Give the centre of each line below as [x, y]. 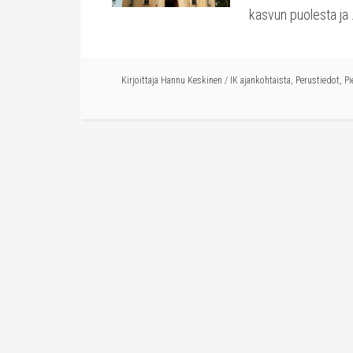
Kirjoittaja [141, 80]
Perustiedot [318, 80]
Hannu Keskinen [191, 80]
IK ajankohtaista [260, 80]
